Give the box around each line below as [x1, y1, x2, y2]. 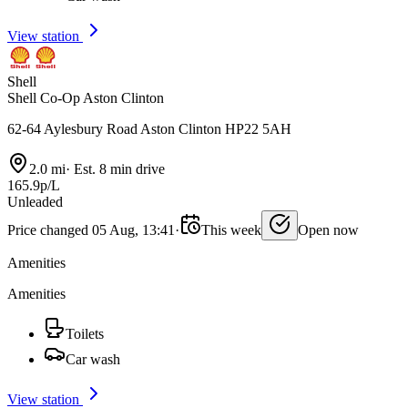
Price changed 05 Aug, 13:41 [7, 222, 175, 239]
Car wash [66, 352, 120, 368]
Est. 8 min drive [70, 161, 165, 178]
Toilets [66, 326, 104, 342]
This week [201, 222, 261, 239]
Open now [298, 222, 359, 239]
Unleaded [7, 194, 63, 210]
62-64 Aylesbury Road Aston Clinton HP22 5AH [7, 121, 291, 138]
